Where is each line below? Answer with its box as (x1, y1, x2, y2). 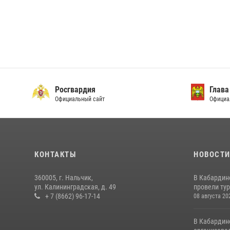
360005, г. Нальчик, (34, 174, 93, 182)
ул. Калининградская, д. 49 (34, 183, 116, 191)
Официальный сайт (54, 95, 105, 103)
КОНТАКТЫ (34, 150, 76, 159)
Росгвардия (54, 85, 95, 94)
